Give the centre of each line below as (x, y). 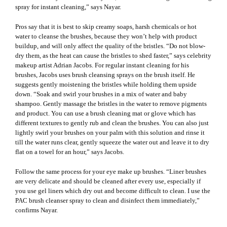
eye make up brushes (135, 171)
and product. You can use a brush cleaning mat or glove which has (105, 113)
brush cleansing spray (102, 74)
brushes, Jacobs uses (44, 74)
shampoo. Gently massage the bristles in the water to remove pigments (111, 103)
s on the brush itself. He (163, 74)
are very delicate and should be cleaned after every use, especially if (108, 181)
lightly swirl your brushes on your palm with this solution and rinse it (110, 132)
